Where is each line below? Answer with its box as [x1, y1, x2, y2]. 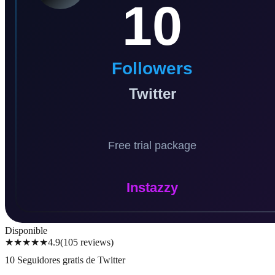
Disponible [5, 225, 47, 236]
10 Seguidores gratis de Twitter [5, 254, 125, 265]
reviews [80, 237, 110, 247]
